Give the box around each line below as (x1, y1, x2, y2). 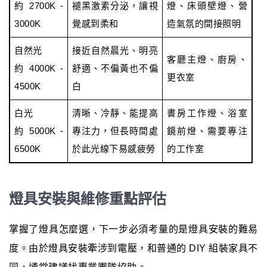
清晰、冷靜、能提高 (72, 107, 158, 118)
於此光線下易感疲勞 (72, 143, 156, 154)
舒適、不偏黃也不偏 (72, 63, 158, 73)
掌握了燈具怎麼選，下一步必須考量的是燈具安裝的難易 (9, 223, 258, 234)
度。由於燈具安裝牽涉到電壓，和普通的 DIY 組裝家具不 (9, 243, 258, 253)
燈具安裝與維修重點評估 (9, 190, 166, 207)
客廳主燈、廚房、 (167, 54, 247, 64)
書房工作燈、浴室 (167, 107, 247, 118)
